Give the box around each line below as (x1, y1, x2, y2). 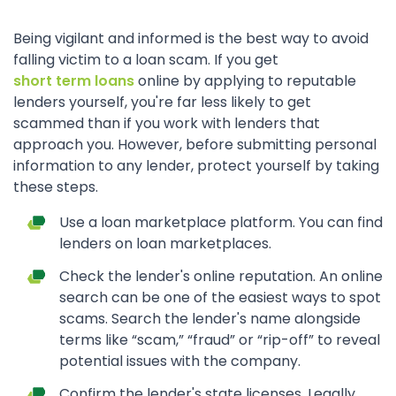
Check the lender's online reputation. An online (59, 266, 383, 286)
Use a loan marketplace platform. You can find (59, 212, 383, 232)
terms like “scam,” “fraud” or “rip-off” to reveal (59, 330, 380, 350)
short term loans (13, 71, 134, 91)
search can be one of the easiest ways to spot (59, 287, 381, 308)
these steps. (13, 177, 98, 197)
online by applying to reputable (134, 71, 356, 91)
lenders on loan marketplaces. (59, 233, 271, 254)
